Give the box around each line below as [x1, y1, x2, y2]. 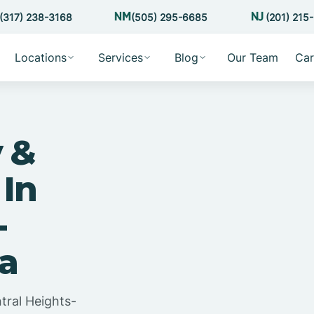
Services [97, 50, 143, 64]
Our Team [226, 50, 278, 64]
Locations [14, 50, 67, 64]
